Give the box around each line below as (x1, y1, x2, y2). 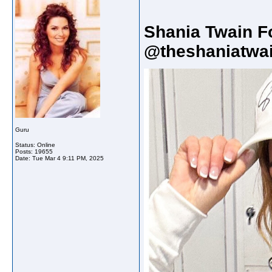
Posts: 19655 (15, 148, 53, 155)
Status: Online (15, 141, 55, 148)
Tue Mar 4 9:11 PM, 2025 (32, 155, 104, 161)
